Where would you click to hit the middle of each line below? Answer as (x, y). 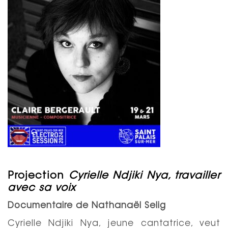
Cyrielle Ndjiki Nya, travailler (144, 176)
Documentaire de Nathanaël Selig (90, 206)
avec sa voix (42, 188)
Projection (36, 176)
